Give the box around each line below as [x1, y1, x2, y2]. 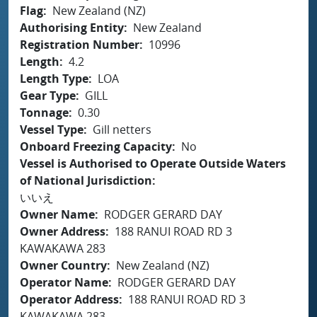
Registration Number [20, 36, 139, 52]
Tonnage [20, 104, 69, 120]
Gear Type [20, 87, 76, 103]
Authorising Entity [20, 19, 124, 35]
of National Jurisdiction [20, 172, 152, 188]
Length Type [20, 70, 88, 86]
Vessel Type [20, 121, 83, 137]
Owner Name [20, 206, 95, 222]
